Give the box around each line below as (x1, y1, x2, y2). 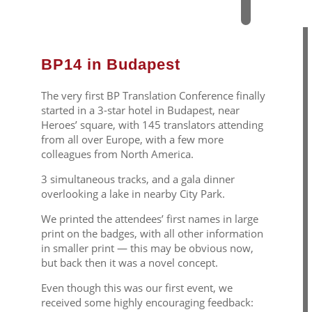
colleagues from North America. (40, 146, 194, 161)
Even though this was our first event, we (40, 280, 233, 295)
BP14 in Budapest (40, 55, 180, 73)
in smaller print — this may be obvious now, (40, 240, 253, 255)
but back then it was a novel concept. (40, 255, 218, 270)
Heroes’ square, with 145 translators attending (40, 117, 263, 132)
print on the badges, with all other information (40, 226, 263, 240)
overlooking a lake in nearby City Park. (40, 186, 225, 201)
